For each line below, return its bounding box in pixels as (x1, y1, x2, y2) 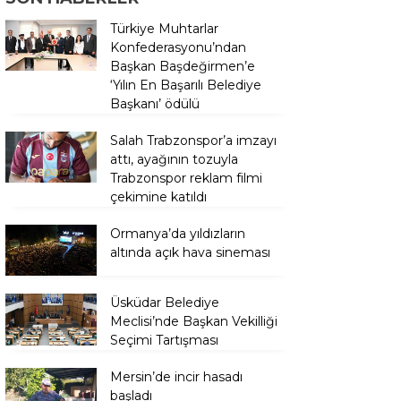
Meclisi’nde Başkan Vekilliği (110, 313, 277, 330)
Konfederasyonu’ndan (110, 39, 246, 55)
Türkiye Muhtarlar (110, 21, 218, 37)
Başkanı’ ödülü (110, 96, 200, 112)
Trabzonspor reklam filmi (110, 170, 262, 186)
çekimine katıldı (110, 189, 207, 205)
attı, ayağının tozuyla (110, 151, 238, 167)
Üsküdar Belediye (110, 294, 219, 311)
